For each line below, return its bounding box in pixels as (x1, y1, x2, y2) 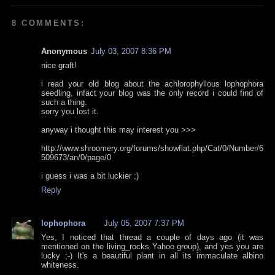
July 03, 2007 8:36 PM (91, 47, 171, 56)
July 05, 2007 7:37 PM (104, 219, 184, 228)
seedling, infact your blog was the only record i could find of (41, 88, 263, 98)
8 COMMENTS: (12, 18, 85, 28)
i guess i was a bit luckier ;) (41, 171, 139, 181)
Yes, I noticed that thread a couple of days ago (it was (41, 233, 263, 242)
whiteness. (41, 260, 79, 270)
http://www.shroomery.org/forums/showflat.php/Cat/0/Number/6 (41, 144, 263, 153)
